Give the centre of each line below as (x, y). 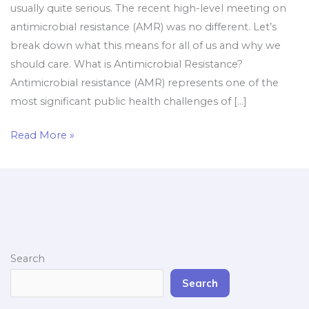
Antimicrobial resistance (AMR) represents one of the (144, 83)
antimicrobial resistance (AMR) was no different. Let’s (143, 27)
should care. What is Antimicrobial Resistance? (126, 64)
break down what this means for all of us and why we (145, 46)
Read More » (42, 136)
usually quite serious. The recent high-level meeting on (148, 9)
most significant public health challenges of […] (128, 102)
